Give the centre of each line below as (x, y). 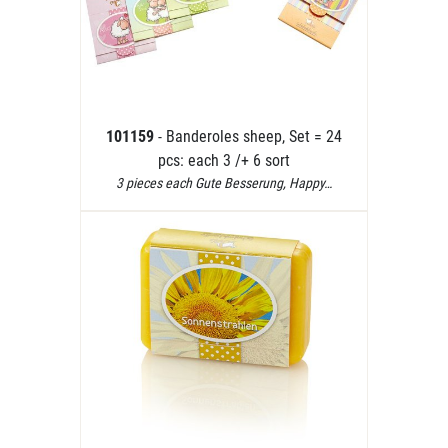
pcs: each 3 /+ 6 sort (224, 160)
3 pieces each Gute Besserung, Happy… (224, 183)
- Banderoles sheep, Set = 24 (250, 136)
